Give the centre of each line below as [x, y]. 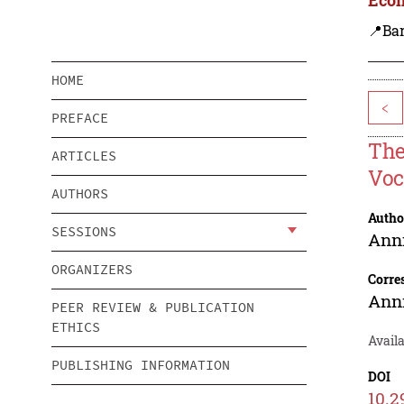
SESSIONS [84, 232]
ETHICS [76, 327]
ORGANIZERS [92, 270]
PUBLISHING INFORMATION [141, 365]
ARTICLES [84, 156]
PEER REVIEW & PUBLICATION [153, 308]
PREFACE [80, 118]
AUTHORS [80, 194]
